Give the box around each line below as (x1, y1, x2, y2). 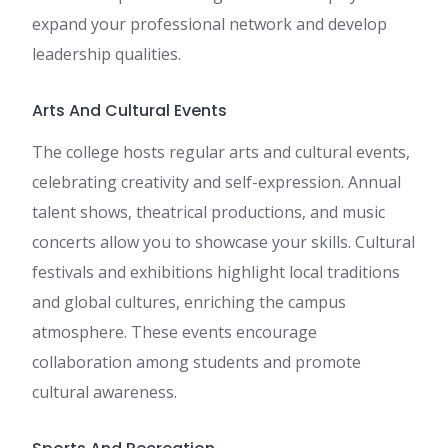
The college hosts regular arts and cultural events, (32, 141, 410, 164)
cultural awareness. (32, 381, 177, 404)
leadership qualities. (32, 43, 181, 66)
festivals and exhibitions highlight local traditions (32, 261, 400, 284)
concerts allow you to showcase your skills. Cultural (32, 231, 415, 254)
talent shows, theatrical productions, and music (32, 201, 385, 224)
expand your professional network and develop (32, 13, 387, 36)
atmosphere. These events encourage (32, 321, 317, 344)
